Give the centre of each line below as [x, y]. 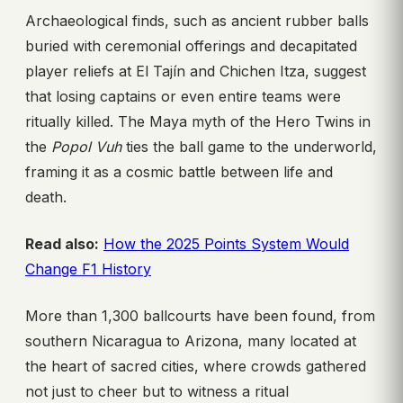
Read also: [62, 244]
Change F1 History [88, 269]
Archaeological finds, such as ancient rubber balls [197, 21]
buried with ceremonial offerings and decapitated [191, 46]
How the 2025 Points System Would [226, 244]
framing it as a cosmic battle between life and [179, 172]
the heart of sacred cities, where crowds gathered [196, 367]
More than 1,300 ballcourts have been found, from [200, 316]
